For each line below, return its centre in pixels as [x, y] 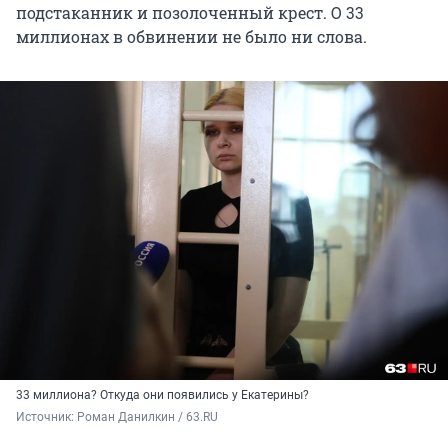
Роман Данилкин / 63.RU [147, 416]
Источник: [46, 416]
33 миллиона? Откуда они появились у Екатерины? [162, 394]
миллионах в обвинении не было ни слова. [191, 36]
